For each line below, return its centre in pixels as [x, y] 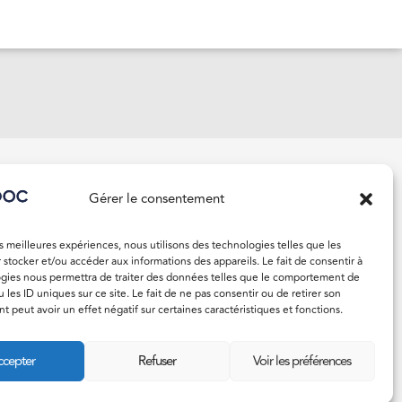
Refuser [157, 361]
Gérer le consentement [157, 198]
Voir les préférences [302, 361]
